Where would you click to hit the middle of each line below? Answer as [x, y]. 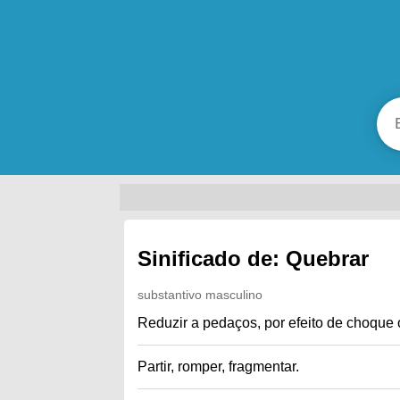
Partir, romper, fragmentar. [219, 366]
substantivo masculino [200, 294]
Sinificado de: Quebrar [254, 258]
